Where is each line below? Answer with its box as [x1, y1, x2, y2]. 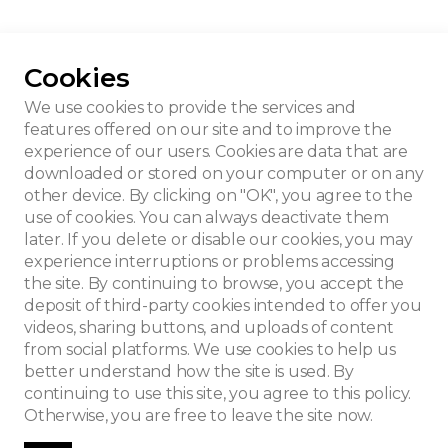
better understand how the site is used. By [24, 362, 354, 381]
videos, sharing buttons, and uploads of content [24, 318, 394, 337]
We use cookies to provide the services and [24, 98, 356, 117]
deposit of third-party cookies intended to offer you [24, 296, 422, 315]
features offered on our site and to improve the [24, 120, 392, 139]
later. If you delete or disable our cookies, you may [24, 230, 413, 249]
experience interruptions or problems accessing [24, 252, 395, 271]
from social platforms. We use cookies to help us [24, 340, 396, 359]
